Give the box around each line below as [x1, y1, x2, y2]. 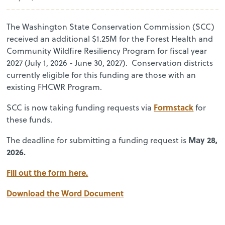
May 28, [188, 134, 218, 146]
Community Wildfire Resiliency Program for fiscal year [7, 45, 207, 56]
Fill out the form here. [7, 166, 88, 178]
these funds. [7, 114, 53, 125]
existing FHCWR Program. [7, 81, 102, 92]
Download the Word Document [7, 187, 124, 199]
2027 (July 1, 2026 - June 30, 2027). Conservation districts [7, 57, 213, 68]
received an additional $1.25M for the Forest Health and [7, 33, 213, 44]
